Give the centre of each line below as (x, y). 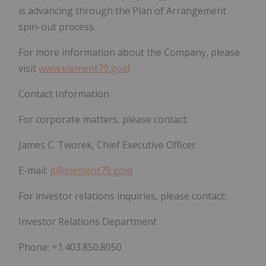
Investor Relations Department (88, 221)
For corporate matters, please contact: (103, 119)
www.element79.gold (84, 68)
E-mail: (34, 170)
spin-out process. (57, 26)
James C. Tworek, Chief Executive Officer (107, 145)
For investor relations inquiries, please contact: (122, 196)
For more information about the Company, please (129, 52)
